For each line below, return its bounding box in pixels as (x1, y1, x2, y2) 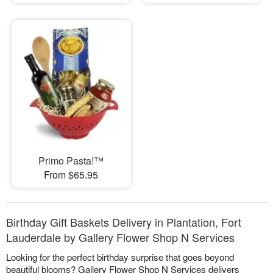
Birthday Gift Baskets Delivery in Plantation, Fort (6, 214, 241, 230)
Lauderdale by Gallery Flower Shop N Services (6, 229, 235, 246)
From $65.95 (44, 168, 99, 182)
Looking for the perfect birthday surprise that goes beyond (6, 250, 234, 264)
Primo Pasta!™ (38, 154, 104, 168)
